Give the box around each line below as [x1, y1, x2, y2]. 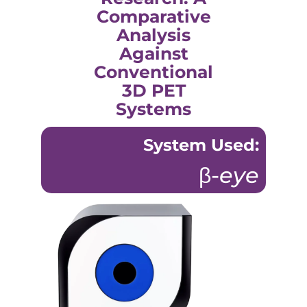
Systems [116, 98, 191, 119]
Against [119, 42, 188, 64]
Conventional [94, 61, 213, 82]
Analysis [116, 24, 191, 45]
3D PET [121, 79, 186, 101]
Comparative [96, 5, 211, 27]
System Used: [143, 134, 259, 155]
